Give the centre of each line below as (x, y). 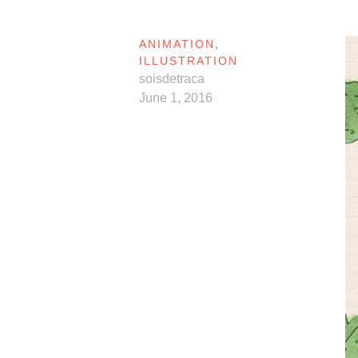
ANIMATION (177, 44)
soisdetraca (172, 79)
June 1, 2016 (176, 98)
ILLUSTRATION (189, 61)
